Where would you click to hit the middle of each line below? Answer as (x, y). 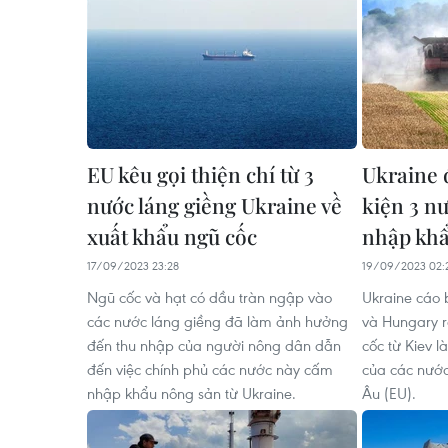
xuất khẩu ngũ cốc (172, 235)
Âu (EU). (389, 392)
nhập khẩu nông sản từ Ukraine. (191, 392)
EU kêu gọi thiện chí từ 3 (200, 173)
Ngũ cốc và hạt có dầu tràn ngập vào (209, 296)
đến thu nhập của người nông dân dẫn (214, 344)
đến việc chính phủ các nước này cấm (210, 368)
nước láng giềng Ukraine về (214, 204)
